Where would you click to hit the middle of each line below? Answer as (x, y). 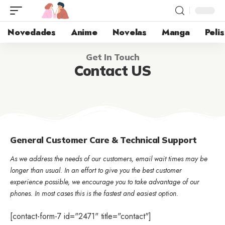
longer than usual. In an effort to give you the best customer (96, 170)
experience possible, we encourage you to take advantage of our (105, 182)
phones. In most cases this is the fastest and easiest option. (94, 193)
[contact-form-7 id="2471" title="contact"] (81, 216)
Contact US (113, 71)
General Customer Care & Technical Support (103, 140)
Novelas (129, 32)
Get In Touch (113, 57)
